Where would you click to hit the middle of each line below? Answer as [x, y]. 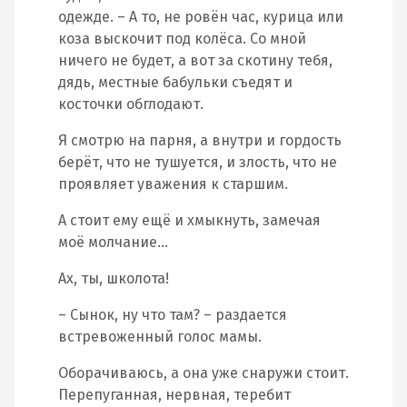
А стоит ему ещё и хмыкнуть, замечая [189, 220]
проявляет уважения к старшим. [173, 184]
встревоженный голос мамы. [160, 337]
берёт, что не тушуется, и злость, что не [198, 162]
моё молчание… [113, 242]
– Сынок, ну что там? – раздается [173, 315]
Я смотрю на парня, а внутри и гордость [200, 140]
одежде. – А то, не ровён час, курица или [201, 17]
